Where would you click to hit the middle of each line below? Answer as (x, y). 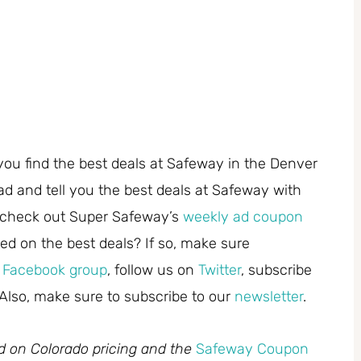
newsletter (269, 297)
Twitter (220, 270)
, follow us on (153, 270)
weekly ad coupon (243, 217)
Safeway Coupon (252, 349)
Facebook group (55, 270)
